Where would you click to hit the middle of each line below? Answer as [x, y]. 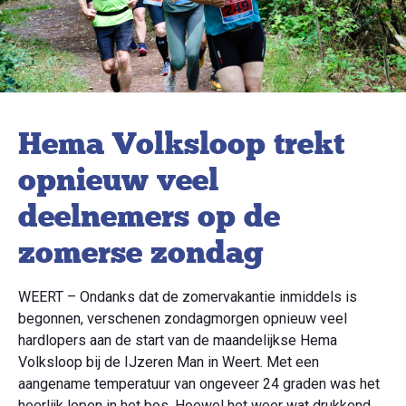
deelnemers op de [149, 216]
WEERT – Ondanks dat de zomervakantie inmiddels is [188, 296]
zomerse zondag [141, 252]
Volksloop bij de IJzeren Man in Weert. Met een [169, 362]
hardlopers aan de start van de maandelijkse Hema [178, 340]
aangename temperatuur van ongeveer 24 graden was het [199, 383]
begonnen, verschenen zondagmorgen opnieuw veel [183, 318]
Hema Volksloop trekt [181, 143]
